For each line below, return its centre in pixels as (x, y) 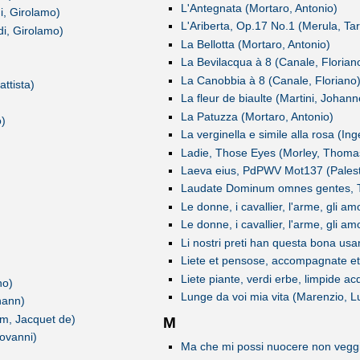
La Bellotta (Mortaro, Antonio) (255, 44)
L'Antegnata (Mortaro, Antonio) (259, 8)
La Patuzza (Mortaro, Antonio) (257, 116)
